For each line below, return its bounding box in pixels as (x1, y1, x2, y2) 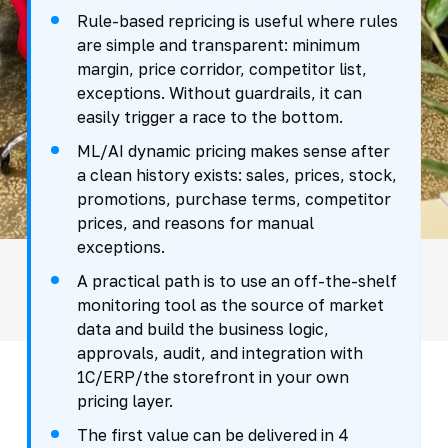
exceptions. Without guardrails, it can (76, 82, 362, 103)
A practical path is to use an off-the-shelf (76, 270, 397, 291)
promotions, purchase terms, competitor (76, 188, 391, 209)
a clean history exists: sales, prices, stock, (76, 164, 397, 185)
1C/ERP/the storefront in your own (76, 366, 349, 387)
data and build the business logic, (76, 318, 329, 339)
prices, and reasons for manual (76, 212, 314, 233)
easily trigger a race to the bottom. (76, 106, 343, 127)
